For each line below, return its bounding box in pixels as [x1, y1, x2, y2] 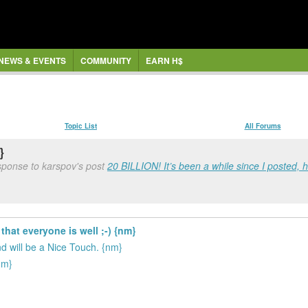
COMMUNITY [80, 54, 131, 67]
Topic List [65, 120, 97, 131]
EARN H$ [145, 54, 183, 67]
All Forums [244, 120, 281, 131]
